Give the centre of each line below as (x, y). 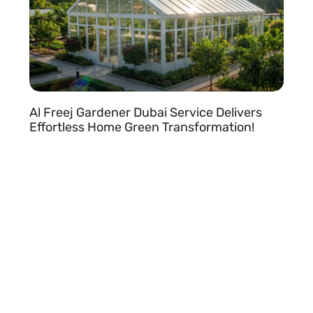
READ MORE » (62, 144)
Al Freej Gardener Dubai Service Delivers (146, 113)
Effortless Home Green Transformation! (142, 128)
